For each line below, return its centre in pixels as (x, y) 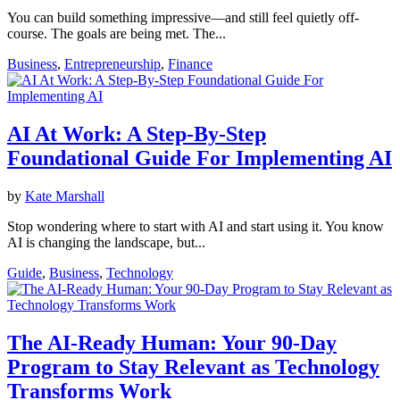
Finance (190, 64)
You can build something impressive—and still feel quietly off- (183, 17)
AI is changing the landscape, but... (106, 242)
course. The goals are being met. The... (117, 33)
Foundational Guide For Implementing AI (200, 158)
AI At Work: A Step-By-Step (137, 133)
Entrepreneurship (112, 64)
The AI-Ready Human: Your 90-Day (172, 342)
